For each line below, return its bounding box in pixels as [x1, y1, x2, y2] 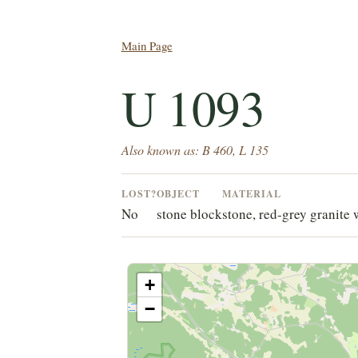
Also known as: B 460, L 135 [121, 141, 268, 158]
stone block [156, 204, 222, 223]
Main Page [121, 38, 173, 54]
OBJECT [156, 185, 201, 201]
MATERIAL [221, 185, 282, 201]
